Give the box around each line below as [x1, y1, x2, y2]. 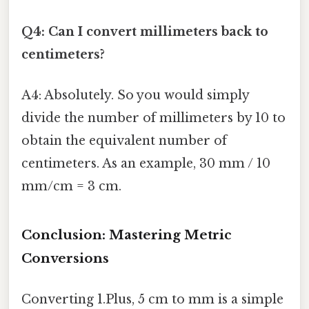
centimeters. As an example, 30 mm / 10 [21, 155, 270, 171]
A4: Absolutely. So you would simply [21, 87, 249, 103]
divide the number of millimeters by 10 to [21, 110, 286, 126]
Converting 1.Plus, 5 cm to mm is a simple [21, 292, 283, 308]
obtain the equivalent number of [21, 132, 227, 148]
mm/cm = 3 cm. [21, 178, 121, 194]
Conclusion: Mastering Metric [21, 226, 232, 243]
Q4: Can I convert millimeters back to [21, 23, 268, 39]
